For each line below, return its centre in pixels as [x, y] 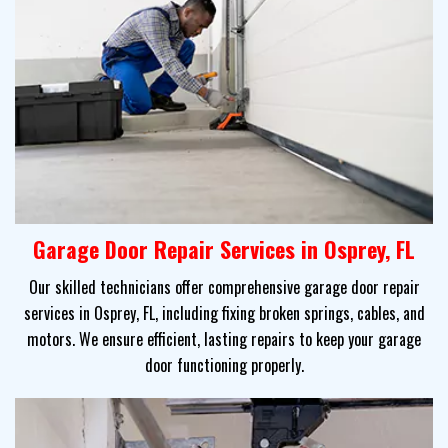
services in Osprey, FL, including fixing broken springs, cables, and [224, 312]
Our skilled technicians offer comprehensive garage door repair [224, 286]
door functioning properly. [224, 364]
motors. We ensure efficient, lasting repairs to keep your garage [224, 338]
